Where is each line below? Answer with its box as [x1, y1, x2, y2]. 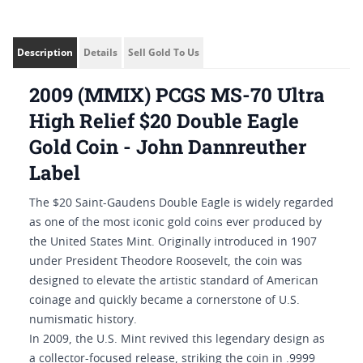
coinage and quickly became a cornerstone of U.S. [29, 295, 300, 306]
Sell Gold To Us [128, 45, 199, 59]
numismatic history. [29, 314, 137, 326]
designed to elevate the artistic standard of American [29, 275, 318, 287]
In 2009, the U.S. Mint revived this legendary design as [29, 334, 325, 345]
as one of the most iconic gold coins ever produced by [29, 217, 322, 228]
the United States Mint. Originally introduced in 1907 [29, 237, 317, 248]
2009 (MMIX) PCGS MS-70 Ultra [29, 82, 325, 108]
